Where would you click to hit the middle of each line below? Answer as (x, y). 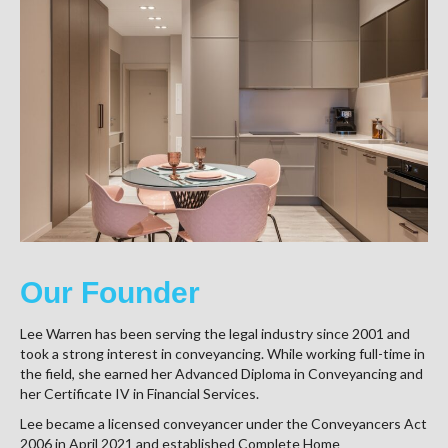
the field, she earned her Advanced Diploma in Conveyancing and (221, 374)
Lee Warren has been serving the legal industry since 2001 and (215, 334)
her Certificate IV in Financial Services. (139, 394)
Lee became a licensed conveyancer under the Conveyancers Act (223, 424)
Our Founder (110, 293)
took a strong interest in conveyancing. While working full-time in (222, 354)
